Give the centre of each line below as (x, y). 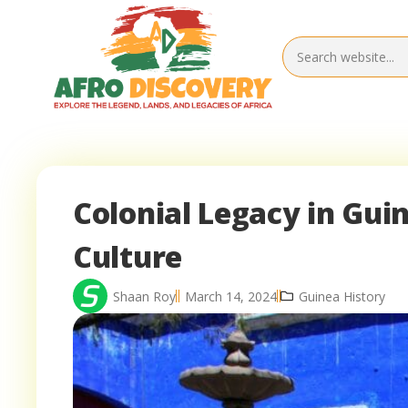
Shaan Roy (144, 296)
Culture (127, 257)
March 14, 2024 (231, 296)
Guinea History (342, 296)
